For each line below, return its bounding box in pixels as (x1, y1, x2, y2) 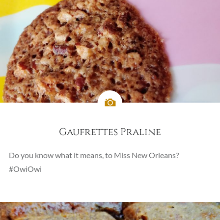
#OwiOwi (8, 164, 42, 173)
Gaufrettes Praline (59, 125, 161, 138)
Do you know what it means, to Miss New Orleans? (8, 150, 179, 160)
